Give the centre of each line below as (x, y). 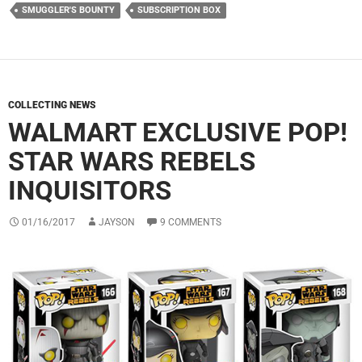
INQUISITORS (90, 191)
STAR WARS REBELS (132, 162)
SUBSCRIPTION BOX (179, 11)
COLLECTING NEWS (52, 105)
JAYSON (117, 223)
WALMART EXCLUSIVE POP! (178, 133)
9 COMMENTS (191, 223)
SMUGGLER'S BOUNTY (68, 11)
